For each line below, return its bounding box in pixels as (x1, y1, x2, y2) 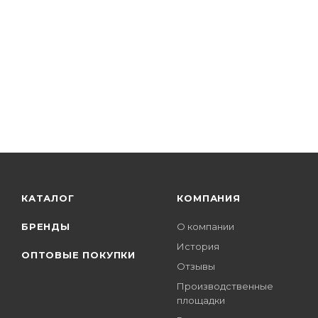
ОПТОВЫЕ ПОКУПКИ (21, 249, 136, 261)
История (177, 241, 220, 252)
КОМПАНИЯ (177, 192, 241, 204)
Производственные (177, 280, 274, 292)
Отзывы (177, 261, 216, 272)
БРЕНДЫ (21, 221, 70, 232)
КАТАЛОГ (21, 192, 75, 204)
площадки (177, 295, 226, 306)
